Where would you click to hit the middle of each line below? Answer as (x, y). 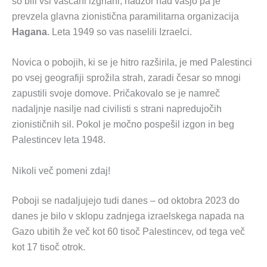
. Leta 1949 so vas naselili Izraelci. (119, 32)
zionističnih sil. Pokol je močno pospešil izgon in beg (123, 125)
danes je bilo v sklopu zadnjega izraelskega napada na (128, 216)
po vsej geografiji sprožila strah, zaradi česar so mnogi (126, 78)
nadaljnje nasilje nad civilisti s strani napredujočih (117, 109)
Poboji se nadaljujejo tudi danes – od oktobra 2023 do (126, 200)
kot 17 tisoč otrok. (49, 247)
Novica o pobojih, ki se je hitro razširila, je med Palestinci (132, 63)
